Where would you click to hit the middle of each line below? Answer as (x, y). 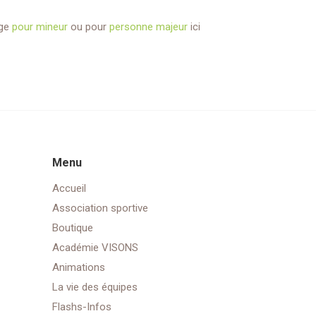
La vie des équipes (95, 287)
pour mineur (40, 26)
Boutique (72, 227)
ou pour (89, 26)
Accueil (69, 188)
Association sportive (100, 208)
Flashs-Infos (81, 306)
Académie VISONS (95, 247)
